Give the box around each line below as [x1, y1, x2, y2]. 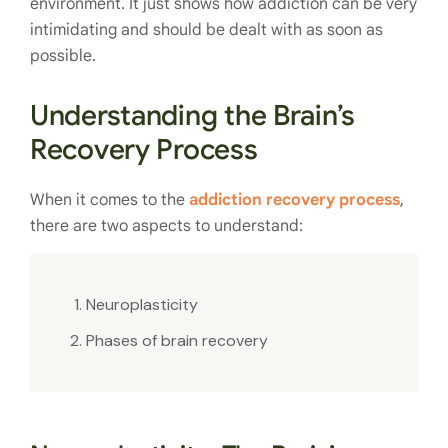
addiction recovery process [189, 189, 400, 210]
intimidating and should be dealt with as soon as [30, 19, 383, 40]
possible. [30, 45, 96, 66]
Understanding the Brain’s [30, 97, 355, 133]
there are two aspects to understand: [30, 215, 303, 236]
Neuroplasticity [86, 293, 198, 315]
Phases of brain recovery [86, 329, 268, 351]
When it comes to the [30, 189, 189, 210]
